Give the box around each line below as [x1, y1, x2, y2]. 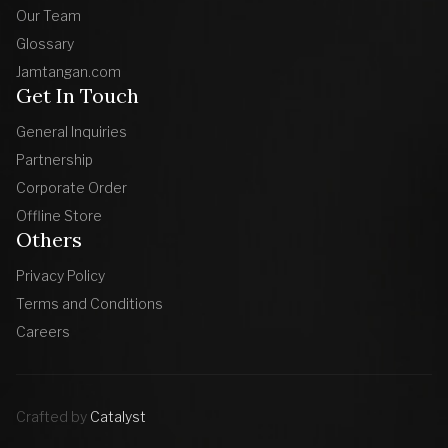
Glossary [16, 35, 74, 52]
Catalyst [87, 408, 146, 425]
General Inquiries [16, 123, 127, 140]
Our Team [16, 7, 81, 24]
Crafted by [16, 408, 87, 425]
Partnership [16, 151, 93, 168]
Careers [16, 323, 70, 340]
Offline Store [16, 207, 102, 224]
